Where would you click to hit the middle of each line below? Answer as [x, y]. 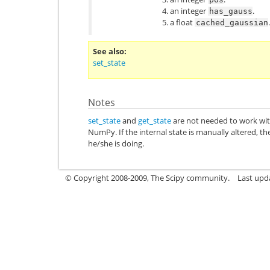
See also [108, 51]
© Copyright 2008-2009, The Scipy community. [147, 177]
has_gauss [231, 11]
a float [182, 22]
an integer [189, 11]
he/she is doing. [116, 143]
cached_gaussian [232, 22]
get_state [155, 120]
